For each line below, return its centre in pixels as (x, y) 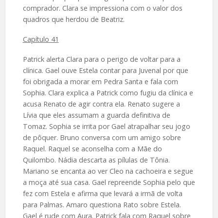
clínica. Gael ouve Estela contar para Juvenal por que (105, 70)
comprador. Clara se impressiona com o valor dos (102, 8)
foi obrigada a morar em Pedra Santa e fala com (100, 81)
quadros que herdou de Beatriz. (73, 19)
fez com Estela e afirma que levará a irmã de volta (102, 193)
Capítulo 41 (41, 39)
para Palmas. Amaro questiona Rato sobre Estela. (102, 204)
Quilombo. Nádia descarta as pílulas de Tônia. (96, 160)
